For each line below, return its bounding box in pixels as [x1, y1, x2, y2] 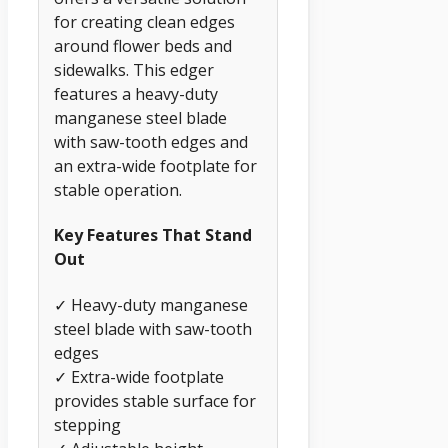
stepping [54, 413, 121, 436]
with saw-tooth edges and [54, 131, 248, 154]
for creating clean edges [54, 11, 235, 34]
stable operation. [54, 179, 182, 202]
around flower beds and [54, 35, 232, 58]
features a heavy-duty [54, 83, 218, 106]
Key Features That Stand [54, 224, 252, 247]
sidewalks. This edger [54, 59, 214, 82]
